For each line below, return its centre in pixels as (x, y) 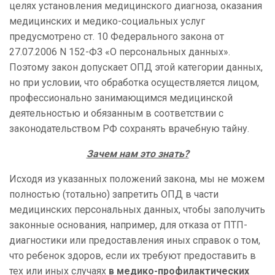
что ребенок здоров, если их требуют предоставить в (133, 256)
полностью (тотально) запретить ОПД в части (114, 195)
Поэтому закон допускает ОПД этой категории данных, (136, 68)
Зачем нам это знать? (137, 154)
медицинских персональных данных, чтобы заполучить (137, 210)
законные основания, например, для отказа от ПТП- (128, 225)
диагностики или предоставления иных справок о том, (135, 241)
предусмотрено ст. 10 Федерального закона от (117, 37)
